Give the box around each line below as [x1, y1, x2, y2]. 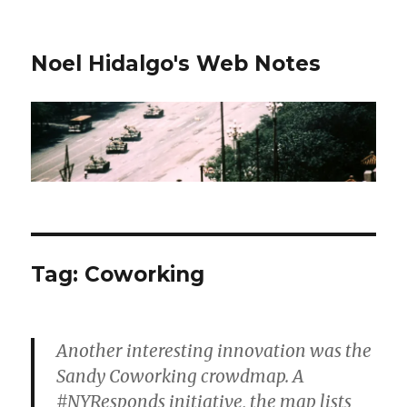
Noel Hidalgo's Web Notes [31, 51, 322, 76]
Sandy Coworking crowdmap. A [56, 365, 305, 388]
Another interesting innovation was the [56, 340, 372, 362]
